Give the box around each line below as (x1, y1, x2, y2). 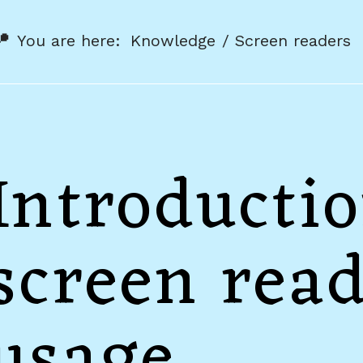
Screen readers (235, 30, 351, 50)
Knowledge (130, 30, 216, 50)
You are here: (17, 30, 121, 50)
